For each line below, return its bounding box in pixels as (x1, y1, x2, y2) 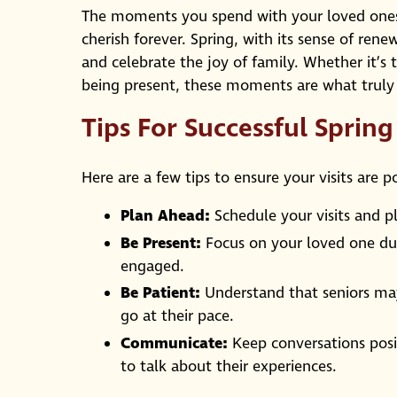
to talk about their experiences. (121, 355, 337, 378)
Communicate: (121, 332, 228, 354)
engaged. (121, 255, 184, 277)
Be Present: (121, 232, 201, 254)
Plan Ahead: (121, 206, 210, 228)
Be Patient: (121, 283, 200, 305)
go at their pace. (121, 306, 234, 328)
